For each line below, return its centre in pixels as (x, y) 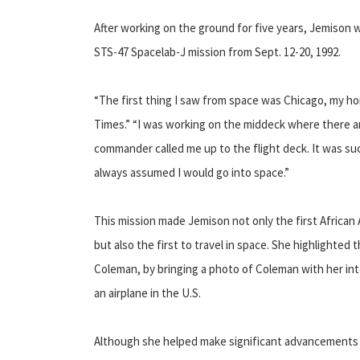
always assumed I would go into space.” (192, 172)
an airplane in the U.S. (147, 292)
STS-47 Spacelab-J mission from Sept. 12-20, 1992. (217, 51)
